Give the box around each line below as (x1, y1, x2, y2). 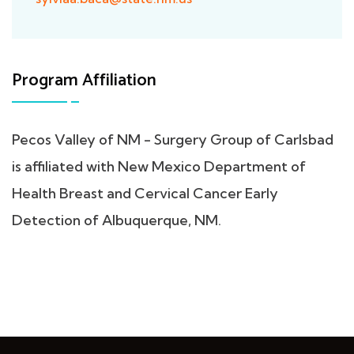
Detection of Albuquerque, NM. (12, 210, 221, 229)
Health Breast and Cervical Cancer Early (12, 183, 278, 202)
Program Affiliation (12, 66, 156, 95)
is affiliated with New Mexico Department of (12, 156, 306, 175)
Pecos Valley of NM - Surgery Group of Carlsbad (12, 130, 333, 149)
